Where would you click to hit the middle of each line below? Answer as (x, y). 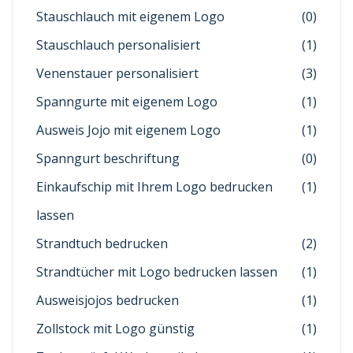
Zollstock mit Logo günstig (115, 329)
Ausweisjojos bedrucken (108, 301)
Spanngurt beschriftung (108, 159)
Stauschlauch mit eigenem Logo (130, 17)
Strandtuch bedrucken (102, 244)
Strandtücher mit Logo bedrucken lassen (157, 272)
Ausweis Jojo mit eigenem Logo (128, 130)
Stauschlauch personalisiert (118, 45)
